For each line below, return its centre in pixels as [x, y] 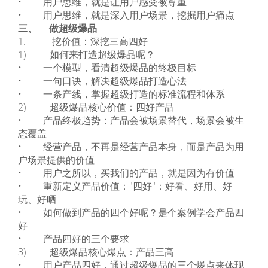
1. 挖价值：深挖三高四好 [83, 41]
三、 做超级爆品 [57, 28]
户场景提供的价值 [56, 160]
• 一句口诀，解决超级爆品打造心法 [102, 81]
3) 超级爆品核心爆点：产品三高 [96, 252]
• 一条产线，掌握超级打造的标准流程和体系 [121, 94]
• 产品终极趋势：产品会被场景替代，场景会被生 [131, 120]
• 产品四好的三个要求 [74, 239]
